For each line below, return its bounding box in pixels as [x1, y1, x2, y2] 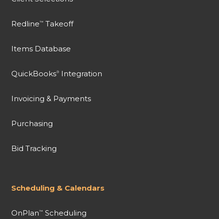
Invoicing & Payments [11, 94, 91, 104]
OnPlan [11, 208, 39, 218]
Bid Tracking [11, 144, 57, 153]
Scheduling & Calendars [11, 183, 105, 193]
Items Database [11, 44, 71, 54]
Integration [59, 69, 102, 79]
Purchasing [11, 119, 53, 129]
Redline [11, 19, 40, 29]
